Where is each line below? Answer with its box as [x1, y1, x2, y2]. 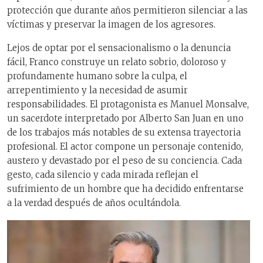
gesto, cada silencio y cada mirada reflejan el [7, 169, 198, 181]
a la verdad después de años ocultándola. [7, 197, 181, 209]
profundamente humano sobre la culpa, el [7, 70, 187, 82]
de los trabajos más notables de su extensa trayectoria [7, 127, 241, 139]
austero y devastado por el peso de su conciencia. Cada [7, 155, 242, 167]
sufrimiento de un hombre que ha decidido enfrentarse [7, 183, 244, 195]
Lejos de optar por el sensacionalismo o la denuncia [7, 42, 231, 54]
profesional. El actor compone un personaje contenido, [7, 141, 243, 153]
